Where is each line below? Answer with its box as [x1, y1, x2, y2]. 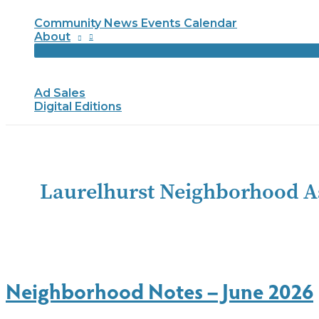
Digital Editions [34, 100, 122, 113]
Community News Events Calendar [34, 16, 237, 30]
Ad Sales [34, 86, 85, 100]
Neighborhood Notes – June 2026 [6, 275, 313, 305]
